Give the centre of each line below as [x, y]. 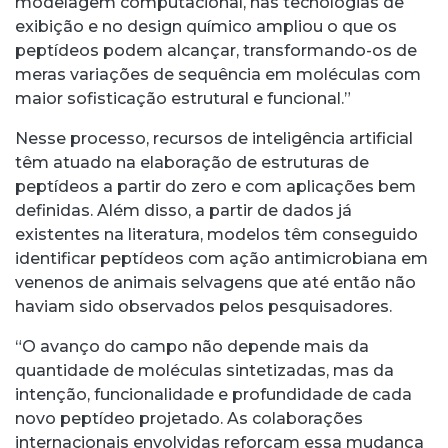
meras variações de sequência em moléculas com [218, 74]
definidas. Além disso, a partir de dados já [183, 210]
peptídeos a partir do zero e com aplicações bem [215, 186]
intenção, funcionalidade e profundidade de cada [213, 394]
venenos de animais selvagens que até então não [215, 282]
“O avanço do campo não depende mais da [192, 346]
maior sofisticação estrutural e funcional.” [183, 98]
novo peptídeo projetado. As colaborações [189, 418]
